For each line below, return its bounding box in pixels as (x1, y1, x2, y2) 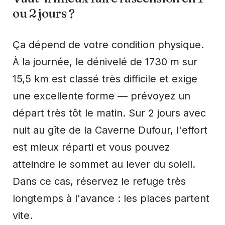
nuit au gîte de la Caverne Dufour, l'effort (13, 124, 207, 136)
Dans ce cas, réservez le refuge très (13, 175, 186, 187)
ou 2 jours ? (13, 6, 75, 21)
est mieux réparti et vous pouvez (13, 141, 170, 153)
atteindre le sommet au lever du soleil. (13, 158, 195, 170)
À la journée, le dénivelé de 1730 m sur (13, 55, 197, 68)
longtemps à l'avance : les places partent (13, 192, 209, 204)
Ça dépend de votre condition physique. (13, 38, 204, 51)
